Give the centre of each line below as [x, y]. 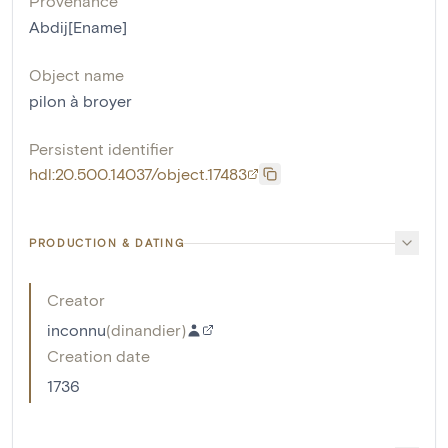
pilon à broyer [80, 101]
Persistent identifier [101, 149]
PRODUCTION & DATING [107, 243]
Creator [76, 300]
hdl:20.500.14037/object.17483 [138, 174]
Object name [76, 75]
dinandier [146, 330]
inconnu [76, 330]
